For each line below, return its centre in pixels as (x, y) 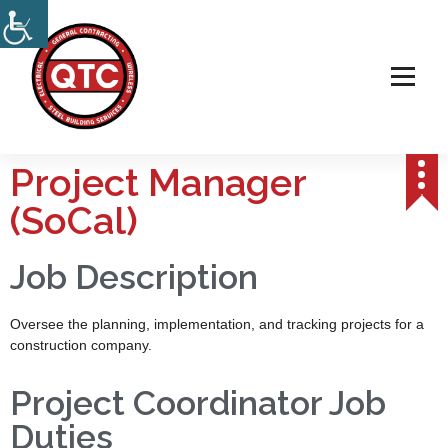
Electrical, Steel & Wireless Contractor (120, 145)
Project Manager (158, 183)
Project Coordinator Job (198, 403)
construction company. (81, 345)
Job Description (134, 277)
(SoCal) (74, 221)
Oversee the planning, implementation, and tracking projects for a (217, 324)
